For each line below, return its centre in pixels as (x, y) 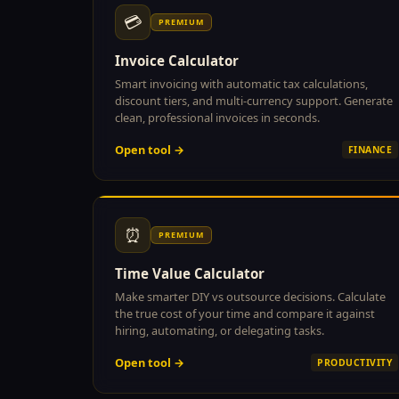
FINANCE (370, 149)
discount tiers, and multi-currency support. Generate (254, 100)
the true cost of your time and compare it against (245, 313)
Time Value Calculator (190, 273)
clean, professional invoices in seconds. (217, 117)
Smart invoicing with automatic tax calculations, (241, 83)
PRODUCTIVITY (354, 362)
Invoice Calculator (177, 60)
